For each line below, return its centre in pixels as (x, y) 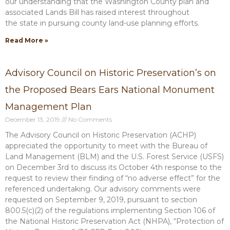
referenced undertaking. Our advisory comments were (103, 189)
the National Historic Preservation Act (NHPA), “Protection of (114, 221)
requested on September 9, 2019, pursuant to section (101, 200)
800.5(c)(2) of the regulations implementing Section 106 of (110, 210)
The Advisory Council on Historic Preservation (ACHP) (101, 135)
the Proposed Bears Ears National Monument (110, 90)
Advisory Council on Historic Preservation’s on (111, 73)
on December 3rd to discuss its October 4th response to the (113, 167)
